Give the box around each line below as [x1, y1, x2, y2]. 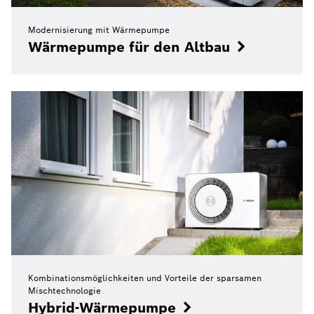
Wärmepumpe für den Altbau [28, 38, 230, 57]
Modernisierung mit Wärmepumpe [28, 25, 170, 36]
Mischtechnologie [28, 285, 101, 296]
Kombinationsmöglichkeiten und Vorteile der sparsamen [28, 272, 261, 283]
